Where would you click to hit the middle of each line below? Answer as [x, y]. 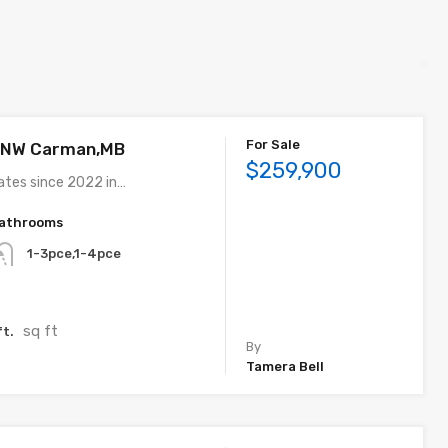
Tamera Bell [285, 367]
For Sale [273, 144]
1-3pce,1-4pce [74, 254]
